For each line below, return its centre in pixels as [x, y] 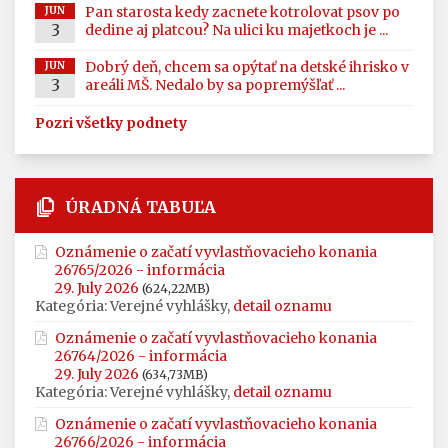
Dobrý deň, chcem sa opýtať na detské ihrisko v [247, 67]
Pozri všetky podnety [111, 123]
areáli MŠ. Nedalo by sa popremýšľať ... [215, 85]
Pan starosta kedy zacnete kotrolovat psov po [242, 12]
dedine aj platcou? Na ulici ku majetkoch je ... [236, 30]
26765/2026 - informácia [140, 270]
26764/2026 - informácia [141, 356]
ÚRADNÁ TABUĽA [140, 207]
